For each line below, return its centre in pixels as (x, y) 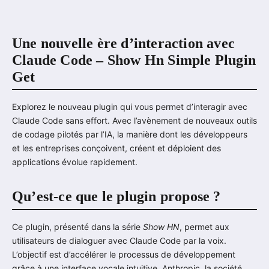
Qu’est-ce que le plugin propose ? (116, 197)
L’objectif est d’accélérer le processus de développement (124, 254)
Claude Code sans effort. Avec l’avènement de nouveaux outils (134, 121)
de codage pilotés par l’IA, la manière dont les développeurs (130, 134)
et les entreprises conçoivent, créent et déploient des (116, 148)
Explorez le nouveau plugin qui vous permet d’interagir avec (130, 107)
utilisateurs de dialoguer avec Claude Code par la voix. (119, 240)
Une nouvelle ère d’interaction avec (124, 43)
